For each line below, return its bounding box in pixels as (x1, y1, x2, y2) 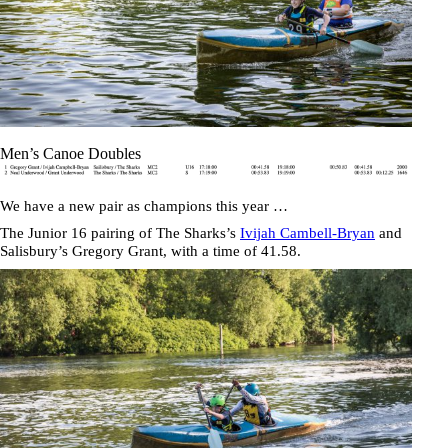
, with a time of (163, 242, 261, 259)
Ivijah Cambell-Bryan (240, 224, 375, 241)
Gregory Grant (72, 242, 163, 259)
